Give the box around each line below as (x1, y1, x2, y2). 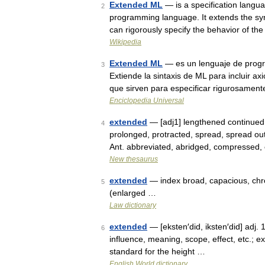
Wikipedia (109, 38, 141, 46)
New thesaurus (109, 155, 158, 163)
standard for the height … (109, 247, 205, 256)
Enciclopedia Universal (109, 96, 184, 105)
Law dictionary (109, 201, 156, 209)
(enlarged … (109, 188, 156, 198)
